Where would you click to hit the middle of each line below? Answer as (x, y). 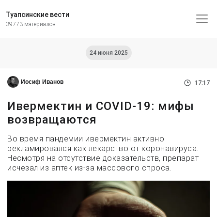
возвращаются (52, 120)
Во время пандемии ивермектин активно (86, 139)
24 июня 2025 (108, 53)
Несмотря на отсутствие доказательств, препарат (103, 158)
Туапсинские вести (38, 15)
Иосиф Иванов (42, 82)
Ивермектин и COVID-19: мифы (101, 106)
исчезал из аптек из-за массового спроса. (89, 168)
